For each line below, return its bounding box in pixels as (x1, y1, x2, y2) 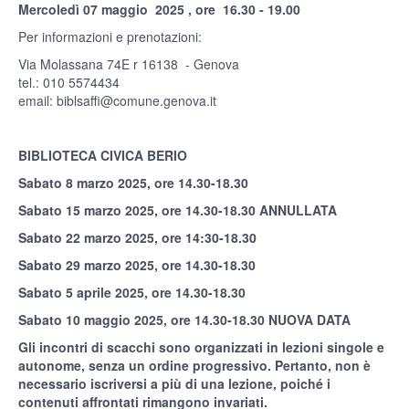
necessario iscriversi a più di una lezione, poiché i (18, 373, 330, 393)
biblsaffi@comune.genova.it (57, 90, 216, 110)
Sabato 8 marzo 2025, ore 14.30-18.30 (18, 173, 248, 192)
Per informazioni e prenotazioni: (18, 26, 202, 46)
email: (18, 90, 57, 110)
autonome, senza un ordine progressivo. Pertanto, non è (18, 355, 371, 374)
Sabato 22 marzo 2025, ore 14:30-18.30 (18, 227, 257, 246)
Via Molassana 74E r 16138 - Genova (18, 54, 239, 73)
